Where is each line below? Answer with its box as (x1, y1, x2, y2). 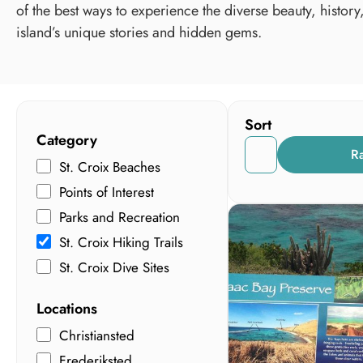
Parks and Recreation (59, 207, 180, 228)
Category (36, 129, 97, 151)
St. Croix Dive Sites (59, 258, 169, 278)
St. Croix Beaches (59, 157, 160, 177)
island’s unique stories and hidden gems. (16, 21, 262, 43)
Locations (36, 297, 97, 319)
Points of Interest (59, 182, 154, 203)
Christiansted (59, 326, 135, 346)
